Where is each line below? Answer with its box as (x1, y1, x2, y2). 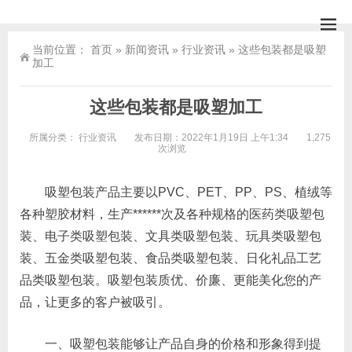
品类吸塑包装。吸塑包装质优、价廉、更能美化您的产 (20, 273, 321, 287)
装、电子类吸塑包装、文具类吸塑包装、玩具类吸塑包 (20, 229, 321, 243)
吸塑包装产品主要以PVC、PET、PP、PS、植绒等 (20, 185, 332, 199)
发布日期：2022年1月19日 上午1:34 (134, 132, 288, 143)
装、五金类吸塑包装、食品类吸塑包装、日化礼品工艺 (20, 251, 321, 265)
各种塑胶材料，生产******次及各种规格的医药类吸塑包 (20, 207, 324, 221)
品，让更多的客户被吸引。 (20, 295, 170, 309)
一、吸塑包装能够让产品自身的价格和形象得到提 (20, 337, 321, 350)
